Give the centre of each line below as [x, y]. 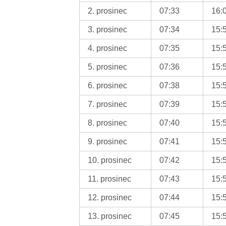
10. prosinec [110, 160]
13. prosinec [110, 216]
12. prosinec [110, 197]
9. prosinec [108, 141]
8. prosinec [108, 123]
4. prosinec [108, 48]
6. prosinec [108, 85]
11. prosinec [110, 179]
